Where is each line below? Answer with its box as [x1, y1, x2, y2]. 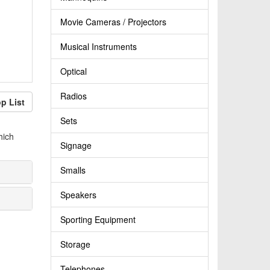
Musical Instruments [60, 40, 137, 53]
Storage [60, 238, 90, 251]
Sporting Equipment [60, 213, 136, 226]
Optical [60, 65, 87, 78]
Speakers [60, 189, 96, 201]
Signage [60, 139, 92, 152]
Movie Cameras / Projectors [60, 16, 166, 28]
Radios [60, 90, 87, 102]
